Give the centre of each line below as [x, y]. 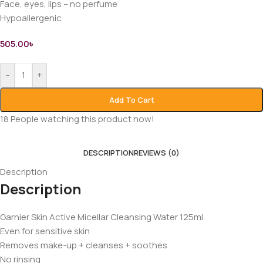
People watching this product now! [82, 119]
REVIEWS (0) [157, 152]
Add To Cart [131, 100]
